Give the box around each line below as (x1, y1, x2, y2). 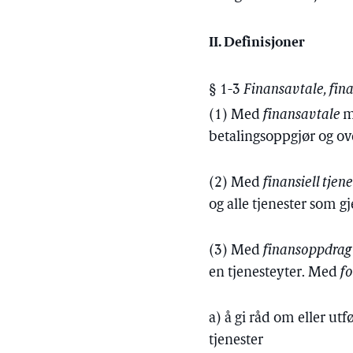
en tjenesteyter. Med (209, 266, 341, 281)
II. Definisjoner (209, 32, 305, 51)
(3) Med (209, 243, 264, 258)
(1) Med (209, 108, 264, 123)
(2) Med (209, 176, 264, 191)
